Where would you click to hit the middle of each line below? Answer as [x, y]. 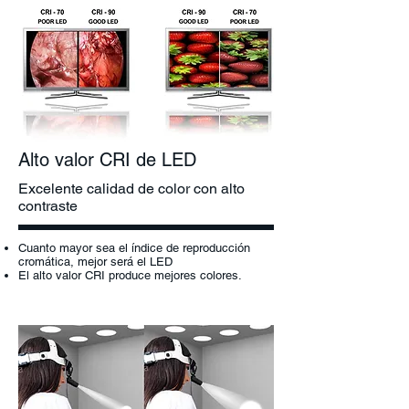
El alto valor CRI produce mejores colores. [130, 275]
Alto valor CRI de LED [107, 160]
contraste [48, 206]
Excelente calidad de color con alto [131, 189]
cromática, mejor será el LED [95, 262]
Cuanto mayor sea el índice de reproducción [134, 248]
